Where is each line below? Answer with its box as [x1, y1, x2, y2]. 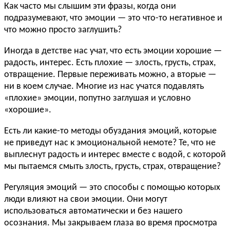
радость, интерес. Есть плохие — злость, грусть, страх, [4, 58, 216, 68]
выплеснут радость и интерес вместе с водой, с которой [4, 150, 226, 160]
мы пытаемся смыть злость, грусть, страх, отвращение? [4, 162, 221, 172]
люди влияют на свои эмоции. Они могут [4, 195, 167, 205]
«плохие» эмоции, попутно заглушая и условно [4, 93, 191, 104]
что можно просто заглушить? [4, 25, 122, 35]
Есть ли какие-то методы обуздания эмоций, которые [4, 126, 217, 137]
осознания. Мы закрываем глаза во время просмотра [4, 218, 217, 228]
